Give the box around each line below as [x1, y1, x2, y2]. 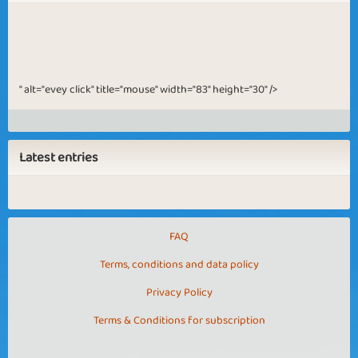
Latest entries [19, 146, 98, 169]
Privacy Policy [145, 284, 213, 301]
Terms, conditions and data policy [99, 256, 259, 273]
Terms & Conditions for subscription [93, 312, 265, 329]
